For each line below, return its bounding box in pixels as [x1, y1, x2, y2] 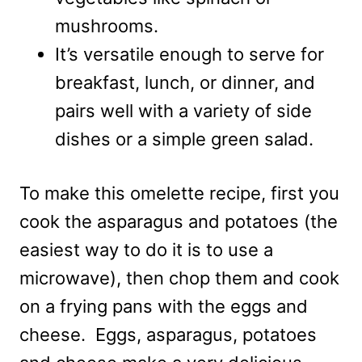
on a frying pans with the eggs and [19, 296, 308, 318]
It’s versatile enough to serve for [55, 44, 324, 65]
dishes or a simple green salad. [55, 128, 314, 150]
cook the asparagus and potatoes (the [19, 211, 338, 233]
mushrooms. [55, 15, 158, 37]
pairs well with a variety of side [55, 100, 312, 122]
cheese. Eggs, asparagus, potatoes [19, 324, 317, 346]
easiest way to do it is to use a [19, 239, 273, 261]
